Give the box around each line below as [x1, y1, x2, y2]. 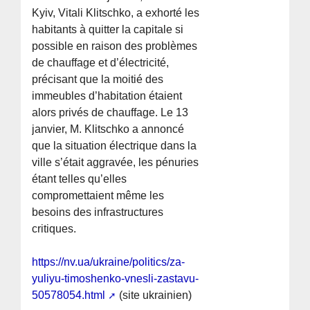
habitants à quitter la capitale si [32, 24, 184, 36]
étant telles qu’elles [32, 173, 127, 185]
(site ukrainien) [116, 289, 192, 302]
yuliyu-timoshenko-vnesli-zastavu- [32, 273, 199, 285]
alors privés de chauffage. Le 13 [32, 107, 189, 119]
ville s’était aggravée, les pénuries [32, 156, 199, 169]
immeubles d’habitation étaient [32, 90, 183, 102]
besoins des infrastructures [32, 206, 164, 219]
